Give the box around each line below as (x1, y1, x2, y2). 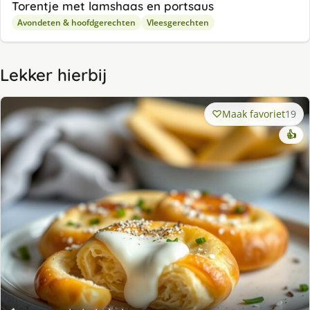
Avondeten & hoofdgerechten (17, 17, 136, 29)
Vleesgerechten (147, 17, 209, 29)
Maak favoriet (222, 107, 285, 121)
